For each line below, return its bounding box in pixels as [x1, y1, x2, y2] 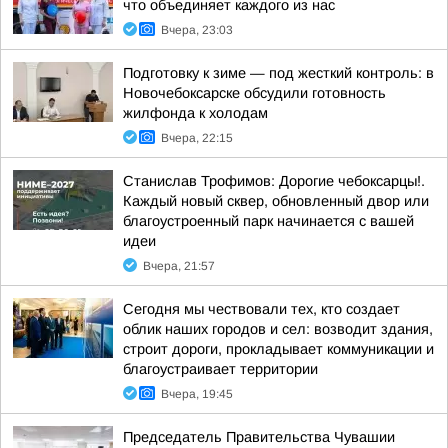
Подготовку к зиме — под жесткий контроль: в [123, 65, 434, 81]
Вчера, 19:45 [161, 387, 233, 401]
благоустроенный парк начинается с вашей [123, 213, 414, 229]
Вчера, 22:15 [161, 131, 233, 145]
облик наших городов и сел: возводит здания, [123, 321, 433, 337]
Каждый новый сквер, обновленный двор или [123, 193, 429, 209]
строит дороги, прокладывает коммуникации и [123, 341, 434, 357]
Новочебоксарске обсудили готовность [123, 85, 386, 101]
